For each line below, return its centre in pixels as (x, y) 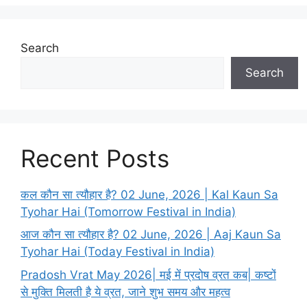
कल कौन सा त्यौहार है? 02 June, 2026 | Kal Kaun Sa (149, 194)
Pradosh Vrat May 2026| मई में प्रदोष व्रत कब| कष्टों (148, 274)
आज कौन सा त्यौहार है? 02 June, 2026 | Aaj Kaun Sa (151, 235)
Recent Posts (95, 158)
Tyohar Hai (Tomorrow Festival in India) (128, 211)
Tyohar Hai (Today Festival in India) (118, 252)
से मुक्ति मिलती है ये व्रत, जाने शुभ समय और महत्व (125, 292)
